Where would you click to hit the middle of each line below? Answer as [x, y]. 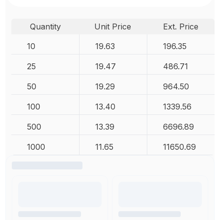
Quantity [45, 26]
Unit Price [113, 26]
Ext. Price [180, 26]
